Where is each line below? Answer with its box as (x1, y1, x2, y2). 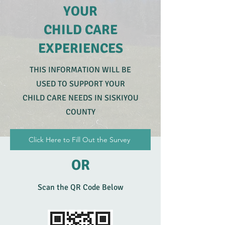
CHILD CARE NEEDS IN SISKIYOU (22, 93, 139, 103)
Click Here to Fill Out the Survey (29, 135, 130, 144)
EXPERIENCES (38, 40, 123, 57)
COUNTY (65, 107, 95, 117)
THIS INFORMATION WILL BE (30, 65, 131, 75)
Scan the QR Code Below (37, 182, 124, 192)
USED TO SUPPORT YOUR (36, 79, 125, 89)
